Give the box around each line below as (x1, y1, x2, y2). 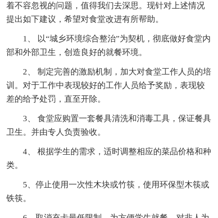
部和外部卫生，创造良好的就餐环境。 (6, 47, 147, 57)
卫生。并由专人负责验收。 (6, 127, 106, 137)
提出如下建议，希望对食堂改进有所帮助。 (6, 14, 164, 24)
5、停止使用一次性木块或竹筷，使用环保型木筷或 (6, 180, 210, 189)
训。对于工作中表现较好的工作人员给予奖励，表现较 (6, 80, 205, 90)
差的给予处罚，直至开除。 (6, 94, 106, 104)
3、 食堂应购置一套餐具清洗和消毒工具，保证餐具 (6, 113, 212, 123)
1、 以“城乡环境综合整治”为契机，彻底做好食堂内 (6, 34, 211, 43)
